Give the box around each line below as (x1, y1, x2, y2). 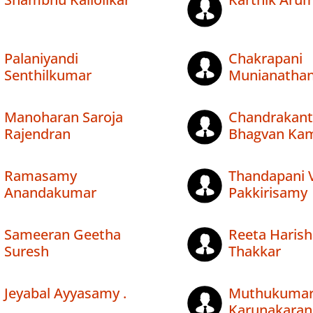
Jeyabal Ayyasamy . (4, 284, 126, 303)
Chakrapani (228, 49, 303, 68)
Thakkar (228, 242, 281, 261)
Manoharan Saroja (4, 108, 123, 127)
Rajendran (4, 124, 71, 144)
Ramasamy (4, 166, 77, 186)
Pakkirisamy (228, 183, 307, 203)
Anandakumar (4, 183, 96, 203)
